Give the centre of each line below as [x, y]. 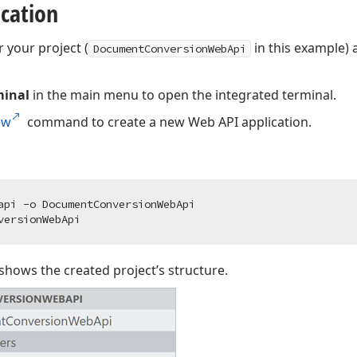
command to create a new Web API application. [168, 122]
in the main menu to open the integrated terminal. [183, 95]
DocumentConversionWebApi [170, 49]
